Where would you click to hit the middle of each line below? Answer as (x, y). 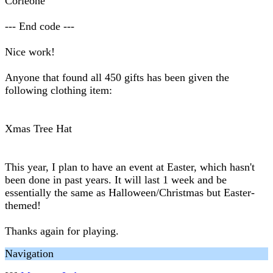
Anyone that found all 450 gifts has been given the (117, 77)
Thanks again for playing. (62, 231)
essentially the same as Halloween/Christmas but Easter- (130, 193)
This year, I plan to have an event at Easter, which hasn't (130, 167)
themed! (23, 205)
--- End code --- (40, 26)
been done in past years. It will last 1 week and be (116, 180)
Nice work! (30, 52)
